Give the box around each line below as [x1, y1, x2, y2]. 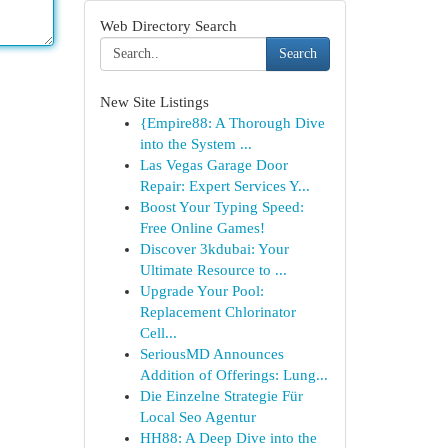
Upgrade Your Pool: [139, 283, 264, 299]
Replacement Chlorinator [139, 304, 296, 320]
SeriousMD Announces [139, 346, 284, 362]
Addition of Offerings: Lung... [139, 367, 328, 383]
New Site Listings [99, 94, 209, 110]
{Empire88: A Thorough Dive [139, 115, 325, 131]
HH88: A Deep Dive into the [139, 430, 317, 446]
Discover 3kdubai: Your [139, 241, 289, 257]
